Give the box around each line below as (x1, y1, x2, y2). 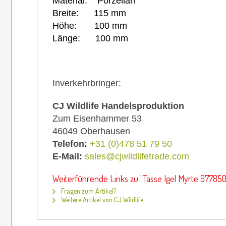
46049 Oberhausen (52, 126, 130, 136)
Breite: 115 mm (52, 8, 126, 18)
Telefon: (52, 138, 90, 149)
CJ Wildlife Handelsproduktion (52, 100, 184, 111)
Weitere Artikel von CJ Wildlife (60, 195, 143, 204)
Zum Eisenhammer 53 (52, 113, 142, 124)
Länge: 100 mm (52, 33, 128, 43)
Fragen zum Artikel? (60, 186, 116, 195)
